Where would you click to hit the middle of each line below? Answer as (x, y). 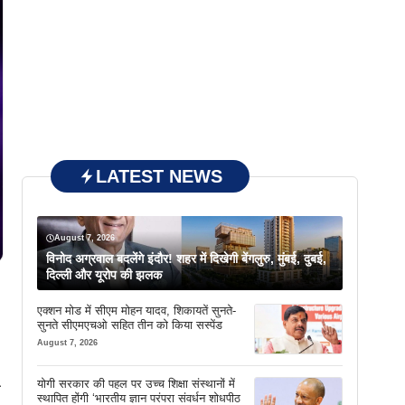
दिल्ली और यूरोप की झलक (104, 275)
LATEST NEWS (159, 176)
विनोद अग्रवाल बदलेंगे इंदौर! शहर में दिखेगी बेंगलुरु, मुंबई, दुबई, (186, 259)
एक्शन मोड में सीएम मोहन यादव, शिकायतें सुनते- (137, 311)
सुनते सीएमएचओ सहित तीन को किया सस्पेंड (130, 325)
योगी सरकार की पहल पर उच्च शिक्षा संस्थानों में (136, 384)
